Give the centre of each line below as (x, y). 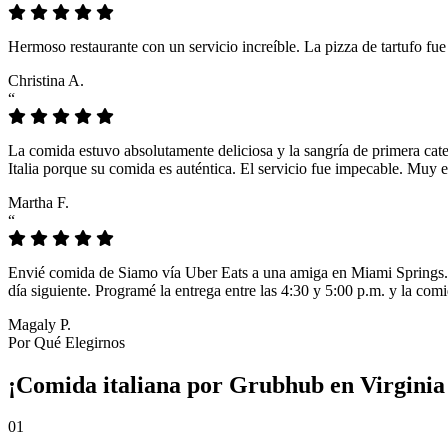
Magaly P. (39, 324)
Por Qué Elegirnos (66, 342)
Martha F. (38, 202)
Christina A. (46, 80)
